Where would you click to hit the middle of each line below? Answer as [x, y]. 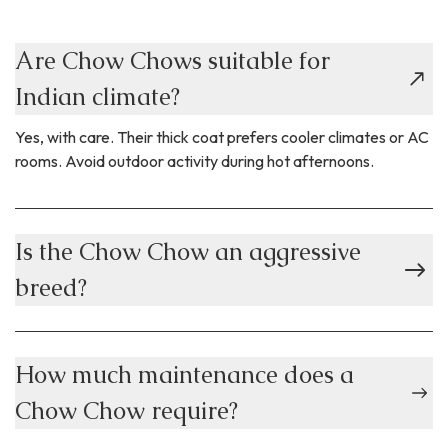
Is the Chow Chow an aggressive [188, 252]
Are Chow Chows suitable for [172, 61]
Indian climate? [97, 97]
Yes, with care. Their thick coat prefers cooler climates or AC [222, 137]
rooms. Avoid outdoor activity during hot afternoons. [194, 161]
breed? [51, 288]
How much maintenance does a [184, 375]
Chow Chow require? [126, 411]
